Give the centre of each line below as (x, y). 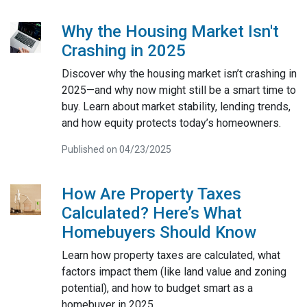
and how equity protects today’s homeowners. (171, 123)
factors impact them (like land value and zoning (174, 271)
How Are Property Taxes (151, 194)
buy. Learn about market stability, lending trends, (176, 106)
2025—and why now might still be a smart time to (179, 90)
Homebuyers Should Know (159, 232)
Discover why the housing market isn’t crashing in (179, 73)
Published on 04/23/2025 (116, 149)
